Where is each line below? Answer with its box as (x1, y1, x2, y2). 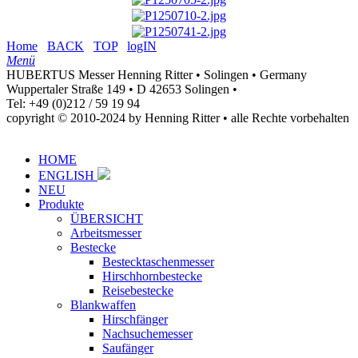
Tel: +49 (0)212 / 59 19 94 (6, 97, 140, 111)
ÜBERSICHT (70, 212, 143, 226)
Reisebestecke (102, 284, 173, 298)
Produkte (38, 197, 84, 212)
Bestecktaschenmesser (102, 255, 214, 269)
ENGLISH (38, 169, 97, 183)
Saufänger (102, 341, 153, 356)
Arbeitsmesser (70, 226, 141, 241)
